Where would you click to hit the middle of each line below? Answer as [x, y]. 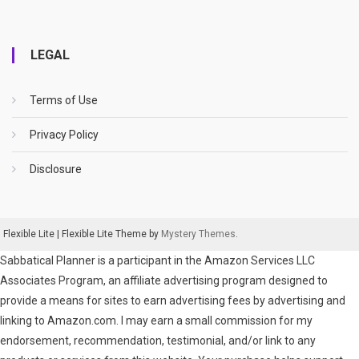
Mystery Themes [199, 234]
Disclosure [55, 169]
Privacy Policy [64, 135]
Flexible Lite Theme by [112, 234]
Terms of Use [63, 100]
